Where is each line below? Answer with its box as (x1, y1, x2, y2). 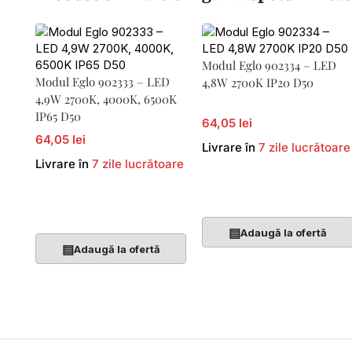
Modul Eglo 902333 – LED (35, 74, 170, 90)
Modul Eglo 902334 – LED (202, 57, 337, 73)
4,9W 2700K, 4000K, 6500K (35, 91, 177, 107)
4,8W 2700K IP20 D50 (202, 75, 314, 90)
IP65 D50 (35, 108, 81, 124)
